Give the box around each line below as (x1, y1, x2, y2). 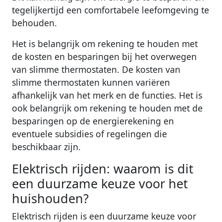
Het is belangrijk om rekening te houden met (12, 37, 198, 50)
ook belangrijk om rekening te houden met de (12, 102, 203, 114)
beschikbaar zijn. (12, 140, 81, 153)
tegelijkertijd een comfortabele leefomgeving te (12, 3, 209, 16)
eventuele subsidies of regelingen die (12, 127, 167, 140)
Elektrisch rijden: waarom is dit (12, 160, 193, 177)
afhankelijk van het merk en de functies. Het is (12, 89, 202, 101)
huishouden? (12, 189, 89, 207)
